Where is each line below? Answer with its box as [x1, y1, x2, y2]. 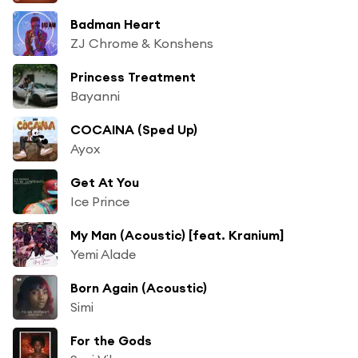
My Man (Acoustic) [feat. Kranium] [70, 226, 284, 243]
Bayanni [70, 87, 120, 104]
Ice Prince [70, 193, 129, 209]
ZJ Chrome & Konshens [70, 34, 213, 51]
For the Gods [70, 332, 152, 348]
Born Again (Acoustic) [70, 279, 207, 296]
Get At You [70, 173, 139, 190]
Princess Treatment [70, 68, 196, 85]
